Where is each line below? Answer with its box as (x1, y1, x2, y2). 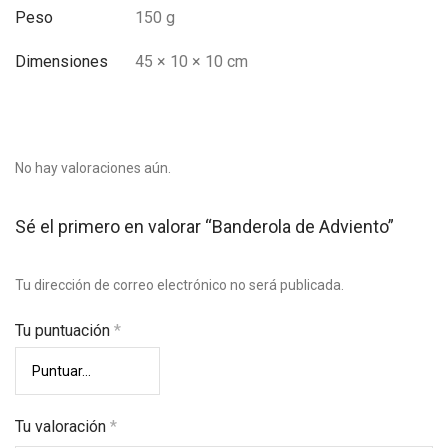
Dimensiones (15, 52, 108, 71)
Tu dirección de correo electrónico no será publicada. (15, 277, 344, 293)
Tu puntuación (15, 321, 114, 340)
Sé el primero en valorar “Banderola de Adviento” (15, 216, 394, 237)
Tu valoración (15, 417, 110, 436)
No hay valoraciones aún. (15, 160, 171, 176)
